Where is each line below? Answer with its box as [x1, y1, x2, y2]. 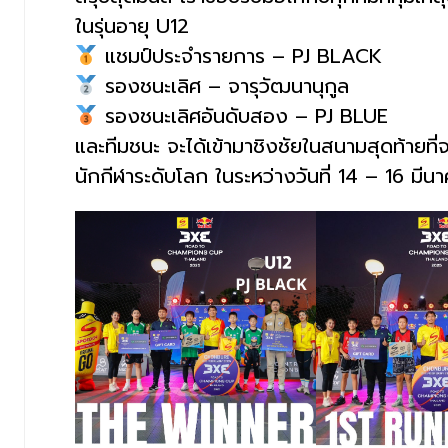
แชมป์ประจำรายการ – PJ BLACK [97, 41, 382, 72]
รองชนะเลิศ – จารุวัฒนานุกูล [97, 71, 349, 102]
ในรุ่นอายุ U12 [75, 11, 189, 42]
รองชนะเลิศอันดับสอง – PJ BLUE [97, 101, 388, 132]
